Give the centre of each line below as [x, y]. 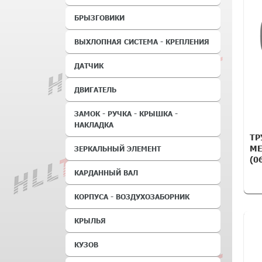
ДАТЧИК [89, 65]
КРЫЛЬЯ [90, 220]
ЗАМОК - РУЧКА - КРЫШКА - [126, 113]
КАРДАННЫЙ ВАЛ [106, 173]
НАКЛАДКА [94, 125]
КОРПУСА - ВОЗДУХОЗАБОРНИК [132, 196]
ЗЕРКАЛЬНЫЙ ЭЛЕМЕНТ [118, 149]
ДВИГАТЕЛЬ [95, 89]
